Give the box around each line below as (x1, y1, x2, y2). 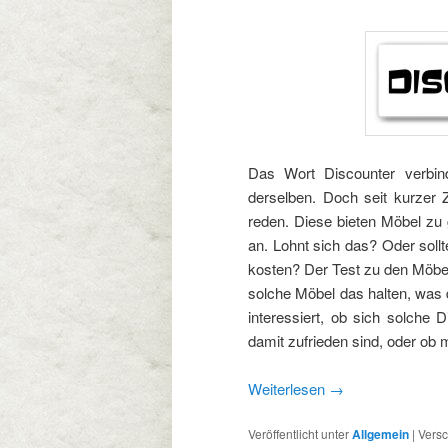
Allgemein (352, 425, 409, 444)
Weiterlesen (248, 378, 329, 400)
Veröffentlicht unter (248, 425, 349, 443)
